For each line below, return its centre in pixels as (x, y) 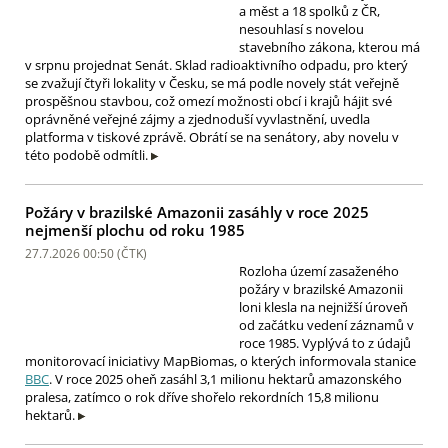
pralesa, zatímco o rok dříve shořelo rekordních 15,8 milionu (202, 397)
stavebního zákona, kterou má (329, 46)
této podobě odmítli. (86, 154)
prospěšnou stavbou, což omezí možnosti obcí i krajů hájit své (208, 100)
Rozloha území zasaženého (319, 271)
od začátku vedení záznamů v (326, 325)
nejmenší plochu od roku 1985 (135, 229)
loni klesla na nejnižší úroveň (323, 307)
